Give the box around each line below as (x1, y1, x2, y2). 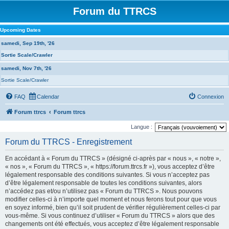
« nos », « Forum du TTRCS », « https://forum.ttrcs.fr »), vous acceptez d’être (5, 163, 215, 170)
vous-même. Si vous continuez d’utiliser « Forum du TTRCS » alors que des (5, 212, 215, 219)
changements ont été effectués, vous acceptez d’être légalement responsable (5, 220, 219, 227)
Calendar (37, 94, 59, 100)
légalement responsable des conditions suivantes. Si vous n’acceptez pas (5, 171, 210, 178)
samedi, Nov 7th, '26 (1, 65, 52, 71)
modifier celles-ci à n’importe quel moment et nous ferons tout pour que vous (5, 196, 217, 203)
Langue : (131, 123, 152, 130)
